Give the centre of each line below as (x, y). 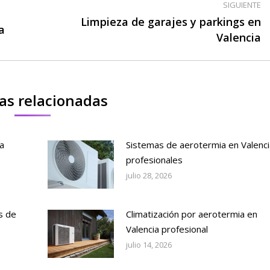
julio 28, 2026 (149, 175)
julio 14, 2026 (149, 244)
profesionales (154, 159)
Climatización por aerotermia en (191, 214)
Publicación (72, 28)
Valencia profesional (167, 229)
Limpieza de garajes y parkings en (171, 21)
